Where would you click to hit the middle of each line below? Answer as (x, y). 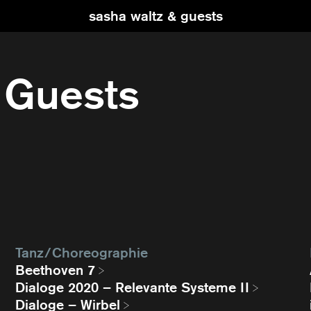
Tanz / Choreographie (82, 253)
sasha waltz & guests (155, 16)
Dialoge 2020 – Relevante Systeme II (133, 287)
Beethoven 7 (56, 270)
